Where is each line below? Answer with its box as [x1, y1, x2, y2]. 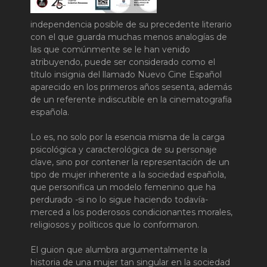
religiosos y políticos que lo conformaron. [30, 219, 199, 230]
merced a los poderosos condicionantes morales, [30, 206, 232, 218]
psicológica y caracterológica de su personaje [30, 144, 217, 155]
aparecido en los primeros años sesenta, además [30, 81, 232, 92]
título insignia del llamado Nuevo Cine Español [30, 69, 222, 80]
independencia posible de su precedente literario [30, 18, 232, 30]
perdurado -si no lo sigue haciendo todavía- [30, 194, 208, 205]
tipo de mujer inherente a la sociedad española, [30, 169, 226, 180]
